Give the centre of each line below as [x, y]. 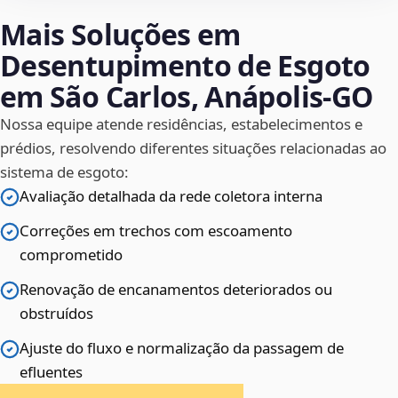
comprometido [71, 255]
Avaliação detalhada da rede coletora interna [171, 196]
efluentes [51, 372]
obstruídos [56, 314]
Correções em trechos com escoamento [156, 231]
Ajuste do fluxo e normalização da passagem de [182, 348]
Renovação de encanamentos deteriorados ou [176, 290]
